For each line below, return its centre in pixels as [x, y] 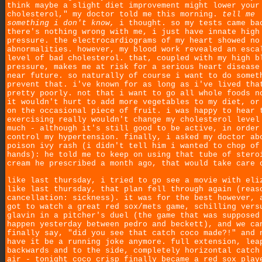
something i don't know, [61, 23]
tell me [239, 15]
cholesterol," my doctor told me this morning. [115, 15]
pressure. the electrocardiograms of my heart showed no [133, 41]
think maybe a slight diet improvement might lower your [133, 6]
